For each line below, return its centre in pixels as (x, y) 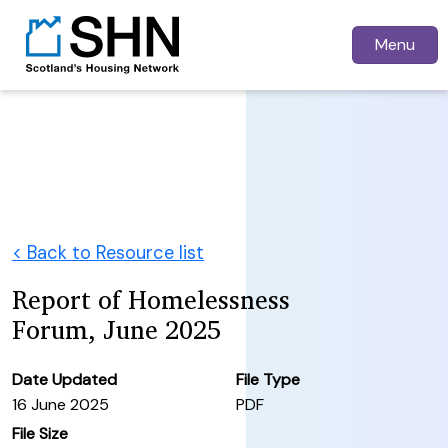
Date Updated (64, 379)
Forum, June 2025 (116, 329)
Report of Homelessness (151, 299)
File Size (40, 433)
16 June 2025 (60, 404)
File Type (268, 379)
